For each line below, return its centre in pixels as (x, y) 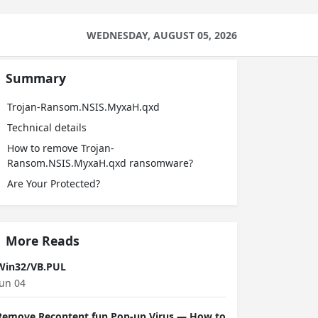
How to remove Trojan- (61, 148)
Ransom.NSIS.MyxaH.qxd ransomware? (100, 163)
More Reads (43, 241)
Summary (36, 78)
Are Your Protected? (54, 183)
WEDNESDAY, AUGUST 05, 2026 (162, 35)
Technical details (47, 127)
